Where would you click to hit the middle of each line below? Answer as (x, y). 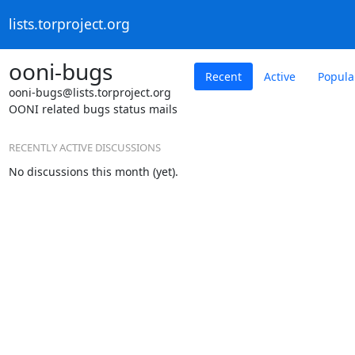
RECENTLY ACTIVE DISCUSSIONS (84, 147)
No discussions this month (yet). (93, 172)
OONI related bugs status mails (93, 109)
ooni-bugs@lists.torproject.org (90, 92)
